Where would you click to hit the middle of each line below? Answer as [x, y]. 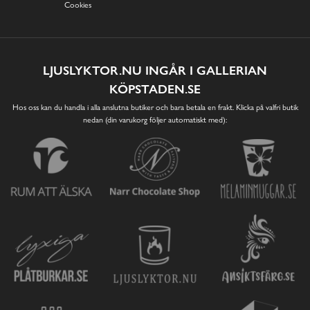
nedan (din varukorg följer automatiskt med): [155, 119]
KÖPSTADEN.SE [155, 89]
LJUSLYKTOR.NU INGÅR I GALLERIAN [155, 71]
